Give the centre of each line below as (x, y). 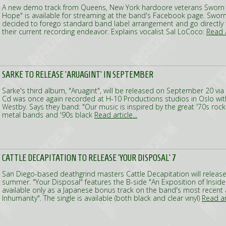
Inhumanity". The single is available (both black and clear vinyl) (102, 198)
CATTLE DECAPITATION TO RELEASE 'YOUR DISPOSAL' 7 (89, 158)
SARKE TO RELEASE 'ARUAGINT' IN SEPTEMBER (78, 74)
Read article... (116, 115)
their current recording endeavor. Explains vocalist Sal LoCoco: (104, 32)
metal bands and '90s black (48, 115)
